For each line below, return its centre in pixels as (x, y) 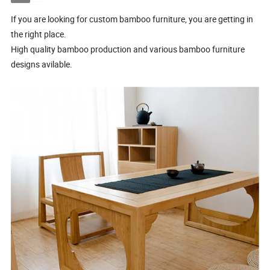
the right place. (39, 34)
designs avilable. (42, 64)
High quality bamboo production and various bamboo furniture (128, 49)
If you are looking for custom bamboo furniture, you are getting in (132, 19)
